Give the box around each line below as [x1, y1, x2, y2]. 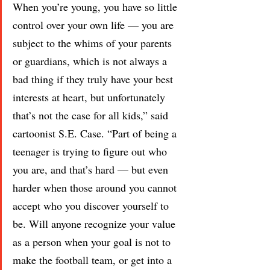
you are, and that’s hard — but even [13, 162, 171, 177]
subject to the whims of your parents [13, 35, 175, 50]
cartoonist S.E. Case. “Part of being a [13, 125, 180, 140]
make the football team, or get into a [13, 252, 175, 267]
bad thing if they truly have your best [13, 71, 176, 86]
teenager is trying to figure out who [13, 143, 170, 159]
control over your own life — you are [13, 17, 177, 32]
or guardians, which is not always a [13, 53, 170, 68]
